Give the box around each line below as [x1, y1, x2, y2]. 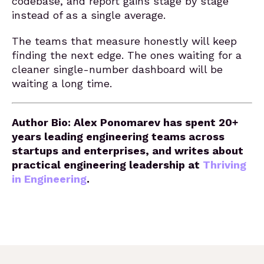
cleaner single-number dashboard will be [12, 63, 223, 75]
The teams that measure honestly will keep [12, 35, 237, 47]
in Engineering [12, 173, 87, 185]
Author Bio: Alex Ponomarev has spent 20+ [12, 116, 238, 128]
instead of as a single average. [12, 9, 166, 21]
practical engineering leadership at [12, 159, 200, 171]
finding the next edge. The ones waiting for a [12, 49, 242, 61]
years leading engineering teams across [12, 130, 225, 143]
